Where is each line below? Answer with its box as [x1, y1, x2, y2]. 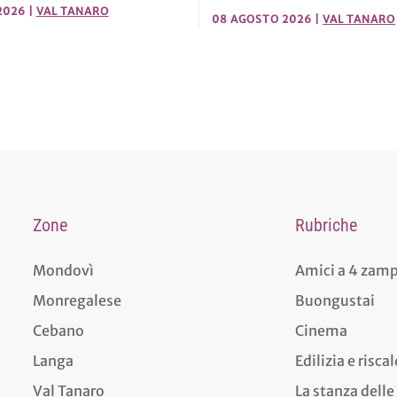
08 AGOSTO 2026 [212, 12, 312, 26]
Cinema [295, 321, 348, 339]
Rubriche [295, 214, 358, 236]
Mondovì [32, 261, 94, 279]
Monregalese [32, 291, 121, 309]
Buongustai [295, 291, 376, 309]
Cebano [32, 321, 84, 339]
